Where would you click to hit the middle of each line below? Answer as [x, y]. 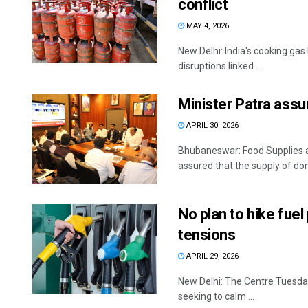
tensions [207, 235]
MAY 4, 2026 [207, 26]
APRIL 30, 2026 [211, 125]
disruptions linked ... [220, 66]
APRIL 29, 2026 [211, 256]
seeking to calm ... [216, 297]
